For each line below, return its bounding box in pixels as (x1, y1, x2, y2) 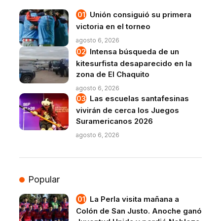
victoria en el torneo (76, 21, 150, 31)
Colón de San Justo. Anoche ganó (76, 206, 202, 216)
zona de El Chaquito (76, 69, 149, 79)
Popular (28, 174, 60, 184)
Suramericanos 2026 (76, 116, 153, 126)
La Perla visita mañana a (90, 194, 179, 204)
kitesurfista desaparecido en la (76, 58, 192, 68)
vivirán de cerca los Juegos (76, 105, 179, 115)
